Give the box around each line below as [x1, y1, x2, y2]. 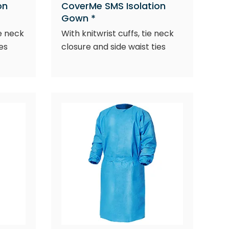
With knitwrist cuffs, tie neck [61, 28, 174, 39]
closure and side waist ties [61, 41, 166, 53]
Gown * [61, 12, 96, 25]
